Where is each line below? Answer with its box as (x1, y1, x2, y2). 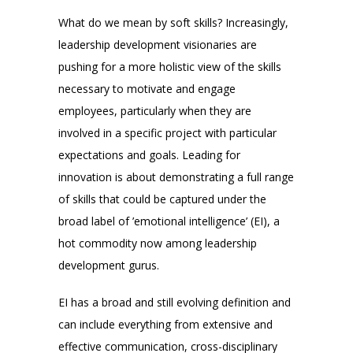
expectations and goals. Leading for (58, 147, 240, 163)
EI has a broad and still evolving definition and (58, 294, 291, 310)
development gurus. (58, 258, 159, 273)
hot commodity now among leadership (58, 236, 257, 251)
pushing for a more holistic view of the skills (58, 59, 281, 75)
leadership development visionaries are (58, 37, 257, 53)
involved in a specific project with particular (58, 125, 277, 141)
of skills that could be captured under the (58, 191, 266, 207)
